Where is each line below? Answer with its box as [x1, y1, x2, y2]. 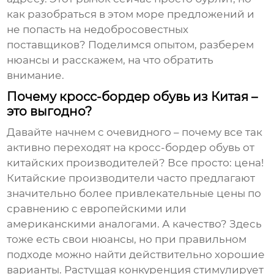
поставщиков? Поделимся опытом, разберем [7, 39, 254, 51]
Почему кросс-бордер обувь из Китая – [7, 89, 258, 105]
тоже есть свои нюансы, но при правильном [7, 233, 247, 246]
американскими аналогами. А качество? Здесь [7, 218, 262, 231]
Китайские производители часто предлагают [7, 172, 256, 185]
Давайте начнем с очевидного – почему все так [7, 126, 263, 139]
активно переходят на [7, 141, 129, 154]
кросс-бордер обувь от [128, 141, 255, 154]
